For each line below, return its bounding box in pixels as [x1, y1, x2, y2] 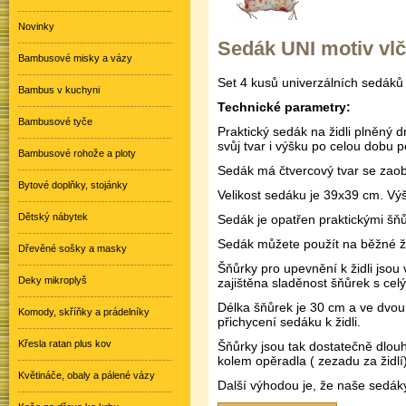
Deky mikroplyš [18, 275, 87, 285]
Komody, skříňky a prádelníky [18, 306, 150, 317]
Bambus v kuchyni [18, 84, 100, 95]
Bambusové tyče [18, 116, 92, 127]
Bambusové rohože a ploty [18, 148, 136, 159]
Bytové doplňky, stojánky [18, 179, 128, 190]
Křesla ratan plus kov [18, 338, 111, 349]
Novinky [18, 21, 54, 32]
